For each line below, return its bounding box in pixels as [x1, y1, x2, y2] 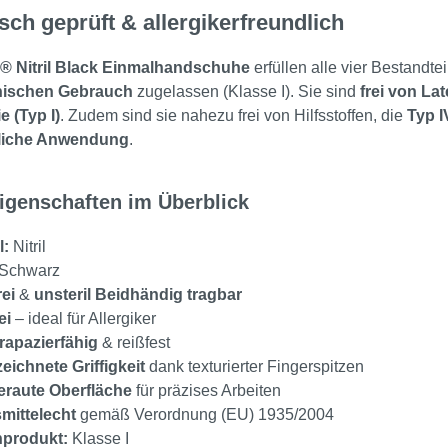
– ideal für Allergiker [11, 310, 156, 328]
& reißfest [98, 334, 170, 352]
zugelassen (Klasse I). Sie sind [133, 83, 360, 101]
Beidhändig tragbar [95, 286, 242, 304]
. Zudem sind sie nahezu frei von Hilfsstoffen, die [60, 107, 407, 125]
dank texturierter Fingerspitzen [145, 358, 364, 376]
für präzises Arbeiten [132, 382, 281, 400]
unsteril [34, 286, 91, 304]
